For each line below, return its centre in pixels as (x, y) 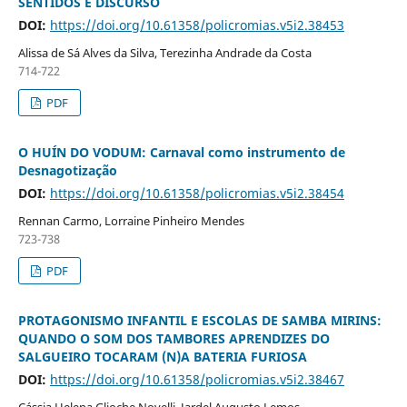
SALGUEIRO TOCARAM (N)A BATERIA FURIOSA (162, 356)
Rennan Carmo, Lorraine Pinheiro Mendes (131, 220)
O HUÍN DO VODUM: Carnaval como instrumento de (181, 152)
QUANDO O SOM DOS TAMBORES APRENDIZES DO (174, 338)
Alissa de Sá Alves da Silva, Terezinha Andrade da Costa (164, 52)
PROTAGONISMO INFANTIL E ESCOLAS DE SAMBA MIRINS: (199, 320)
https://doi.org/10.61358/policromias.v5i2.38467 (197, 379)
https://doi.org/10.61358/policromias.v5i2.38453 (197, 25)
